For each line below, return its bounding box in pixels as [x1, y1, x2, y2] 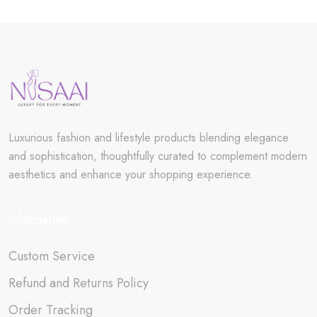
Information [8, 211, 69, 228]
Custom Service [8, 247, 95, 266]
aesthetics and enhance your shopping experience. [8, 166, 253, 183]
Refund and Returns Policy [8, 274, 149, 293]
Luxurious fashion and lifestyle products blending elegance [8, 129, 289, 146]
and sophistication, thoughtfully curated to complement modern [8, 148, 307, 165]
